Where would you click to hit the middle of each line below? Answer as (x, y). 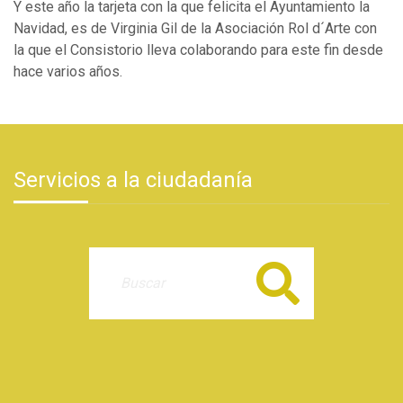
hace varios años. (68, 72)
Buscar (278, 283)
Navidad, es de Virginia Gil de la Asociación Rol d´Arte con (195, 29)
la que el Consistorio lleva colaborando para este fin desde (198, 50)
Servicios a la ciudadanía (133, 180)
